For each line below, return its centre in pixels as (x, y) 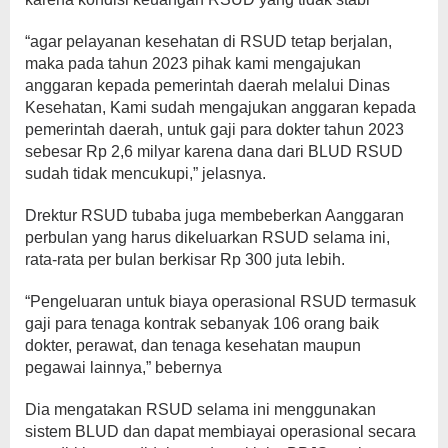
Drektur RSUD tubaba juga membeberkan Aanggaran (214, 216)
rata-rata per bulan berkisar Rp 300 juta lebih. (185, 260)
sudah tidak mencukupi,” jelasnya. (145, 174)
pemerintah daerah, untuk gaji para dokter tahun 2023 (214, 130)
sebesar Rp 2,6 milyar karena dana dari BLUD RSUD (214, 152)
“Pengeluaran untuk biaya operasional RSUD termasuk (220, 302)
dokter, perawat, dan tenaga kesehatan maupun (193, 346)
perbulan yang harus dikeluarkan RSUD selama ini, (207, 238)
